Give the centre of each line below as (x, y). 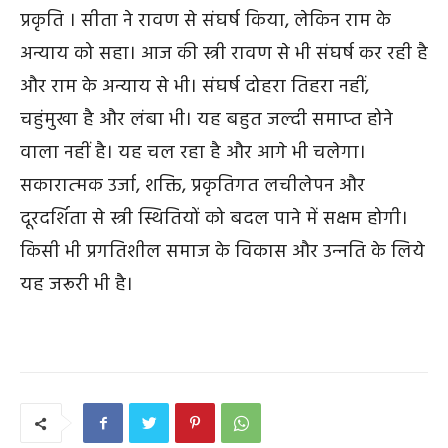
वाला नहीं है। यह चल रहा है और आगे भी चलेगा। (193, 153)
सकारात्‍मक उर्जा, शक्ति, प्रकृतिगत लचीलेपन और (192, 186)
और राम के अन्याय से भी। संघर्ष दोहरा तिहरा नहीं (192, 87)
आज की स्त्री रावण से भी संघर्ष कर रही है (284, 54)
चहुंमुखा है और (72, 120)
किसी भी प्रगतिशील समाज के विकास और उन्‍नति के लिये (222, 252)
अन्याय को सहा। (78, 54)
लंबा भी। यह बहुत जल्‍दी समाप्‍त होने (261, 120)
